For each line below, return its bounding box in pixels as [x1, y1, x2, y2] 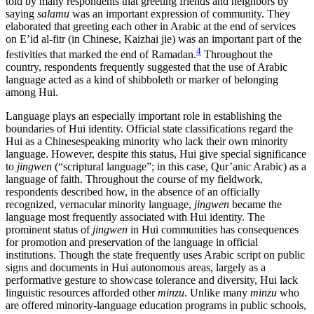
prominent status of [6, 224, 93, 236]
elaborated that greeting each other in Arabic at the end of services [6, 20, 296, 32]
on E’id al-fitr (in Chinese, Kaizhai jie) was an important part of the [6, 32, 301, 45]
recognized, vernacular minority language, [6, 198, 194, 211]
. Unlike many [184, 287, 250, 299]
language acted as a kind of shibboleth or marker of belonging [6, 74, 278, 86]
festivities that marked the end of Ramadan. [6, 48, 196, 61]
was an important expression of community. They [69, 7, 290, 20]
